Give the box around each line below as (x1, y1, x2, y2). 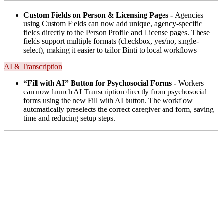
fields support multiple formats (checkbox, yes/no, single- (23, 37, 199, 46)
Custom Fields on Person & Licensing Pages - (23, 11, 173, 19)
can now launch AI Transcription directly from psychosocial (23, 88, 207, 96)
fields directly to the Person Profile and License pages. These (23, 28, 210, 37)
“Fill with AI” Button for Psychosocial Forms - (23, 79, 176, 88)
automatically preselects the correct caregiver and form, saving (23, 105, 214, 114)
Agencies (175, 11, 203, 19)
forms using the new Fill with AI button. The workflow (23, 96, 193, 105)
